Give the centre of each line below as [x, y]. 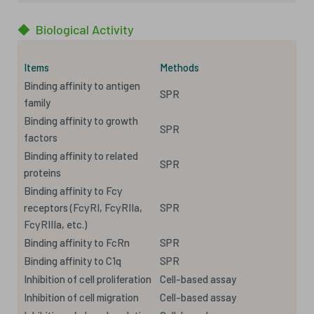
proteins [42, 172]
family [37, 102]
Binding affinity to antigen [82, 85]
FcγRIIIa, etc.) [55, 224]
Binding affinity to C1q [73, 260]
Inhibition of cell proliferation [88, 279]
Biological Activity [85, 29]
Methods [179, 67]
